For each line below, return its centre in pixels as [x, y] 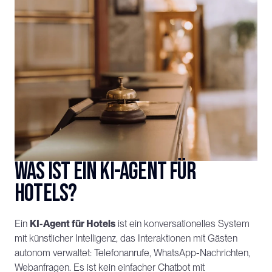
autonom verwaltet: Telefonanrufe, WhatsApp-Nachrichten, [132, 253]
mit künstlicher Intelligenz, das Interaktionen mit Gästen [126, 238]
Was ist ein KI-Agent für [105, 172]
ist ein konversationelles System [182, 224]
